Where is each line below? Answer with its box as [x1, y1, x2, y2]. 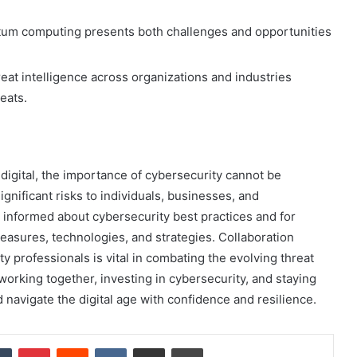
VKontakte [126, 341, 177, 355]
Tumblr [11, 341, 45, 355]
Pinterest [49, 341, 95, 355]
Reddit [88, 341, 120, 355]
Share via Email [164, 341, 190, 355]
